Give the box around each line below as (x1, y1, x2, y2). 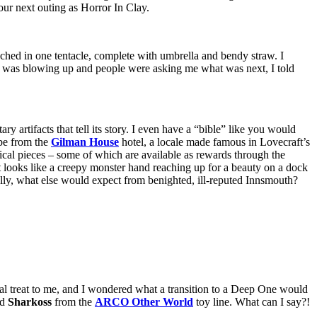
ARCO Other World (95, 296, 193, 309)
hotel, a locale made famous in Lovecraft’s (119, 136, 310, 149)
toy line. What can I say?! (193, 296, 310, 309)
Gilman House (51, 136, 119, 149)
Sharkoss (8, 296, 52, 309)
